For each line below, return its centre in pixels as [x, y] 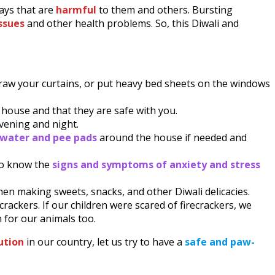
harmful [75, 10]
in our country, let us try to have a [104, 242]
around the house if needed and [172, 138]
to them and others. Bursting [165, 10]
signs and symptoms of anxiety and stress [156, 165]
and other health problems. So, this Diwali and [132, 24]
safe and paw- [219, 242]
